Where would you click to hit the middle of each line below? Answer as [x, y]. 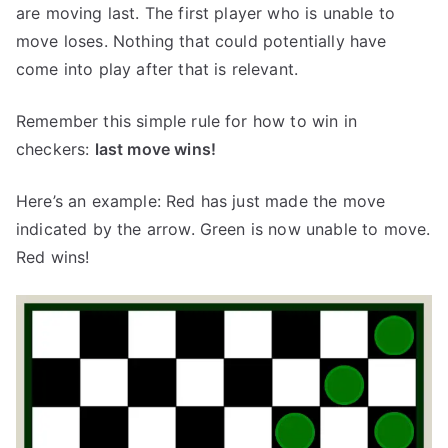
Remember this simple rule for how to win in [186, 121]
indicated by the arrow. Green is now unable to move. [223, 229]
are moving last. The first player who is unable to [206, 13]
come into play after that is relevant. [157, 69]
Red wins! [53, 257]
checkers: [55, 149]
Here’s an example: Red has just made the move [201, 201]
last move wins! [155, 149]
